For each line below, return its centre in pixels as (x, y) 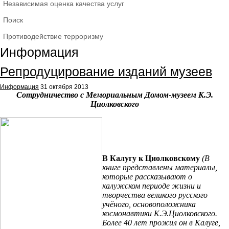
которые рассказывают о (147, 177)
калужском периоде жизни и (152, 186)
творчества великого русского (155, 195)
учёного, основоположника (149, 204)
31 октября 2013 (64, 87)
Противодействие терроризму (53, 36)
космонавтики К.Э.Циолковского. (160, 213)
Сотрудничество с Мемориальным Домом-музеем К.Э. (114, 95)
